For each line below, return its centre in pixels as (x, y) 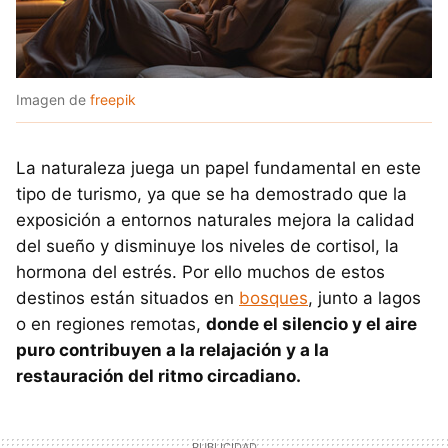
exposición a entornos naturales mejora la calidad (215, 220)
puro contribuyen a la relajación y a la (172, 350)
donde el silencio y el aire (311, 324)
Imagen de (53, 100)
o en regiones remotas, (111, 324)
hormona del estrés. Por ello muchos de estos (200, 272)
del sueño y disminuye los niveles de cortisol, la (207, 246)
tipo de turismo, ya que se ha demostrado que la (211, 194)
